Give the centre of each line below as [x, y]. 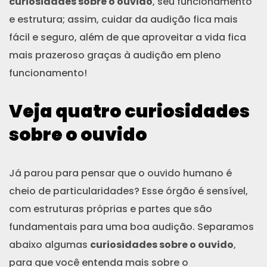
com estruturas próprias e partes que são [111, 209]
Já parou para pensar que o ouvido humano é [120, 173]
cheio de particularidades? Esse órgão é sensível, [128, 191]
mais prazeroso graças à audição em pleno [115, 55]
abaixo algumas [49, 244]
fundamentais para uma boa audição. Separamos [131, 226]
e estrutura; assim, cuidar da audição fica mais [123, 19]
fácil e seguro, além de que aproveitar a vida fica [128, 37]
